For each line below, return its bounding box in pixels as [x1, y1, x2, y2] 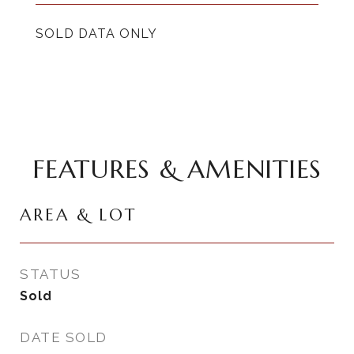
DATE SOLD [20, 330, 107, 345]
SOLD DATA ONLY [36, 26, 157, 41]
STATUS [20, 266, 81, 282]
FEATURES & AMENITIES [32, 153, 322, 185]
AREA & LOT [20, 205, 137, 225]
